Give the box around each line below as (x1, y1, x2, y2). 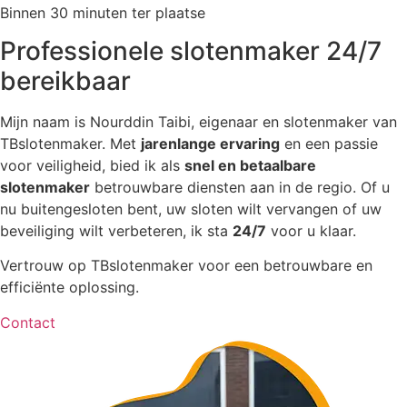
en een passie (280, 134, 378, 154)
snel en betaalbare (184, 156, 316, 175)
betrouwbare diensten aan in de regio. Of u (90, 178, 390, 197)
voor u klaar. (266, 222, 356, 241)
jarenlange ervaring (141, 134, 280, 154)
